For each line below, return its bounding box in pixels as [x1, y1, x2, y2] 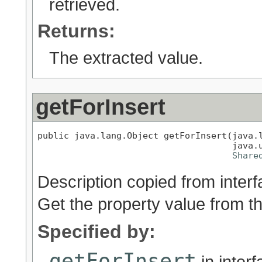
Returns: [37, 20, 115, 42]
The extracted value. [49, 47, 203, 67]
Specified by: [37, 221, 156, 243]
